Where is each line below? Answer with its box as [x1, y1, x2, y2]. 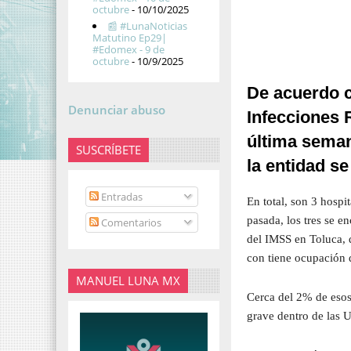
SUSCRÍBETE [76, 141, 141, 157]
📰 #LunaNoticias [107, 19, 188, 34]
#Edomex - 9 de [92, 42, 165, 57]
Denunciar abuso [68, 101, 165, 118]
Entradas [98, 190, 143, 204]
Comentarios [98, 215, 161, 230]
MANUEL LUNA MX [76, 273, 180, 288]
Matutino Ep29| [92, 31, 168, 45]
